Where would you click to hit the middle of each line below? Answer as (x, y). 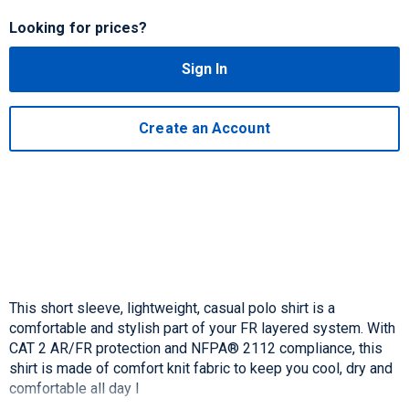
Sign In (204, 69)
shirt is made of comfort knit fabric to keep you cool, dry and (201, 368)
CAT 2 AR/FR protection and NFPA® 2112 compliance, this (196, 348)
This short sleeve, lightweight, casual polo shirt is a (172, 308)
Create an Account (204, 128)
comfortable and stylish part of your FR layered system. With (202, 328)
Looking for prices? (79, 28)
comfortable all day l (74, 388)
